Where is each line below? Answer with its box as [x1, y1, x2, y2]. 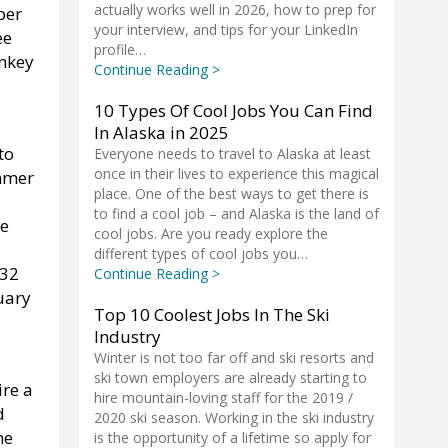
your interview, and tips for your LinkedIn [94, 20, 358, 39]
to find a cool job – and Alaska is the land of [94, 204, 379, 223]
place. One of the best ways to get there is [94, 184, 369, 203]
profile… [94, 40, 146, 59]
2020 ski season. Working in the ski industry [94, 408, 374, 427]
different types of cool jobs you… [94, 244, 308, 263]
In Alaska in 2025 [94, 121, 229, 144]
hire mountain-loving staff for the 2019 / [94, 388, 353, 407]
